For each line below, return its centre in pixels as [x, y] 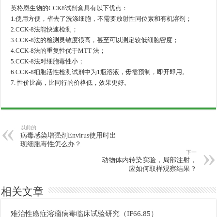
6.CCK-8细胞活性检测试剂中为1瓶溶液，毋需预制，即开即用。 [100, 72]
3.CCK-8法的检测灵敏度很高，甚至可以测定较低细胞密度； [95, 40]
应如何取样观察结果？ [163, 169]
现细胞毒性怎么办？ [51, 144]
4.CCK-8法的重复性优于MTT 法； [58, 50]
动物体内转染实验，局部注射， [149, 160]
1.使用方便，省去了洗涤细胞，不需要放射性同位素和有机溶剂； [101, 18]
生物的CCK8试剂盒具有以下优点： [79, 8]
